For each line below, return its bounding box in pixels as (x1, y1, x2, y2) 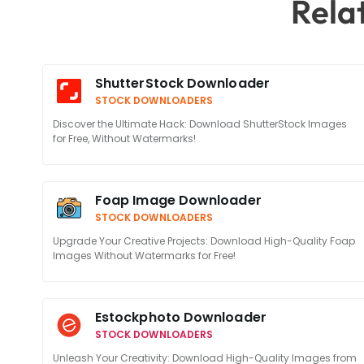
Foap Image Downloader (95, 191, 262, 210)
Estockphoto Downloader (95, 308, 266, 327)
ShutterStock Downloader (95, 74, 270, 93)
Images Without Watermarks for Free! (53, 249, 236, 262)
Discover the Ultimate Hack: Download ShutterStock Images (53, 117, 347, 131)
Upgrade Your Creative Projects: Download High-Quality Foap (53, 234, 355, 248)
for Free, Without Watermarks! (53, 132, 196, 145)
